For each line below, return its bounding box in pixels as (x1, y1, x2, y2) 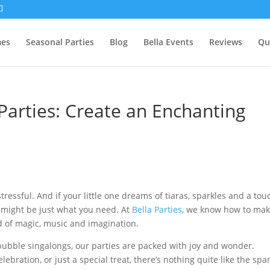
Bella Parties (132, 204, 183, 215)
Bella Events (143, 36, 193, 48)
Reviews (209, 36, 242, 48)
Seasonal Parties (25, 36, 94, 48)
